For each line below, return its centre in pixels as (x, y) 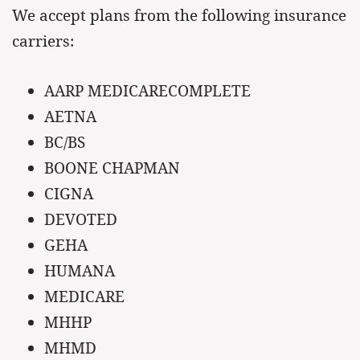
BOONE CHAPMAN (112, 168)
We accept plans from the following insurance (179, 15)
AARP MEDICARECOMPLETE (147, 91)
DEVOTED (81, 219)
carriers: (43, 41)
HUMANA (80, 271)
